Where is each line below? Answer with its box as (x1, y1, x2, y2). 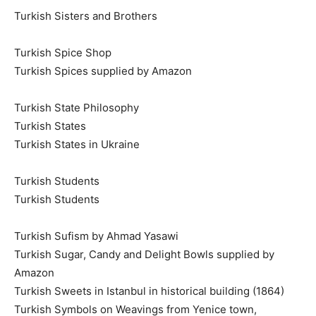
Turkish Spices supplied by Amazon (14, 63, 192, 78)
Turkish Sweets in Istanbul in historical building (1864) (14, 284, 284, 298)
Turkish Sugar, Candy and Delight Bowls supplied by (14, 247, 274, 261)
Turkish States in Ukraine (14, 137, 140, 151)
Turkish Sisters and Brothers (14, 8, 157, 23)
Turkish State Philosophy (14, 100, 139, 114)
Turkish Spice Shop (14, 45, 111, 59)
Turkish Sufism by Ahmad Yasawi (14, 229, 178, 243)
